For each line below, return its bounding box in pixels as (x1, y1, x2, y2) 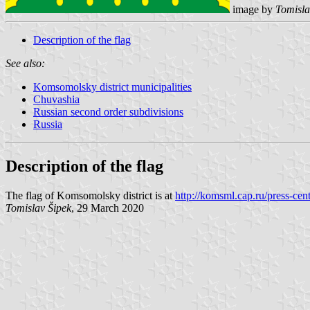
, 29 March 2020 (71, 201, 144, 214)
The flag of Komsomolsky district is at (6, 189, 175, 201)
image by (230, 3, 275, 15)
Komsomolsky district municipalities (33, 80, 192, 93)
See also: (6, 57, 45, 69)
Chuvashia (33, 93, 80, 105)
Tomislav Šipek (6, 201, 71, 214)
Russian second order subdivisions (33, 105, 183, 118)
